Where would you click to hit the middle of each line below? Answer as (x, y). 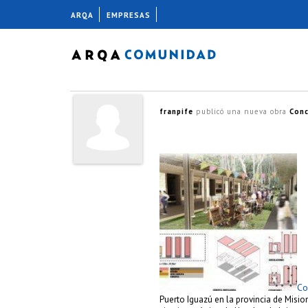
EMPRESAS (128, 15)
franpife (176, 111)
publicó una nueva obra (241, 111)
